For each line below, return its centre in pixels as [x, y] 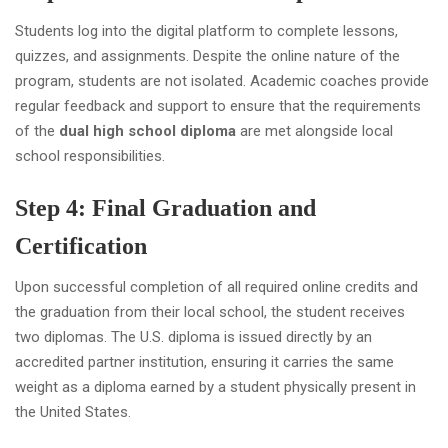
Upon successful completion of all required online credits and [216, 286]
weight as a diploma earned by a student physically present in [215, 386]
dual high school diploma [147, 130]
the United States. [73, 411]
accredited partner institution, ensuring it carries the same [204, 361]
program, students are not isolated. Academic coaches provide [222, 80]
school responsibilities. [90, 155]
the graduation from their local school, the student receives [210, 311]
